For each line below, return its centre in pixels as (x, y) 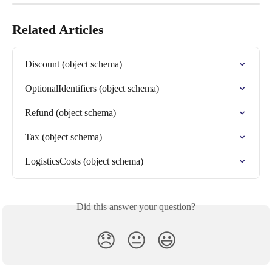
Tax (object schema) (63, 137)
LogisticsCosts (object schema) (84, 161)
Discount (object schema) (73, 64)
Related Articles (58, 30)
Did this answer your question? (136, 207)
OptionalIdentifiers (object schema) (92, 89)
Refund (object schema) (70, 113)
